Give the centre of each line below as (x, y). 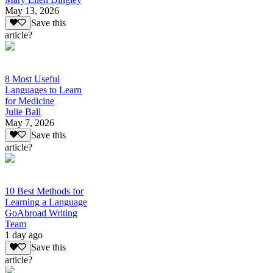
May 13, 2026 (32, 10)
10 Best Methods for (44, 191)
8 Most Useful (32, 79)
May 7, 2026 (30, 123)
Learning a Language (46, 202)
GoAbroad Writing (41, 213)
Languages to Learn (43, 90)
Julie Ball (23, 112)
